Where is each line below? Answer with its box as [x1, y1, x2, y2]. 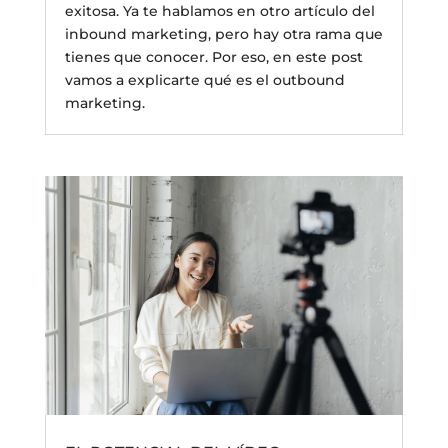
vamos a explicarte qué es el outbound [64, 70, 345, 89]
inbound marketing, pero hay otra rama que [64, 24, 383, 43]
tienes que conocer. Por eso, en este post [64, 47, 363, 66]
